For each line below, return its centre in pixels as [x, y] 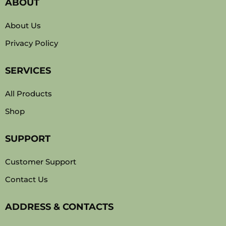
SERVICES [28, 71]
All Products [29, 94]
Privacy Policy [32, 43]
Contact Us [26, 180]
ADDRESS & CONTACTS [59, 207]
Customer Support [41, 162]
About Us [23, 26]
